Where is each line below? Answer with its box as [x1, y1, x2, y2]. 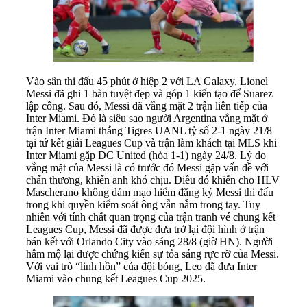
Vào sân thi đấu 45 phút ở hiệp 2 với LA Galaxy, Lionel [26, 75, 268, 88]
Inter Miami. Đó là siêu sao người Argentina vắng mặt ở [26, 112, 267, 125]
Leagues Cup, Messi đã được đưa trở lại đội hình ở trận [26, 223, 265, 236]
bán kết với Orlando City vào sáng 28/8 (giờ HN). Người [26, 236, 273, 248]
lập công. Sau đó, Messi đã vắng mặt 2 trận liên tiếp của [26, 100, 267, 112]
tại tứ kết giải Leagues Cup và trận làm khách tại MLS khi [26, 137, 277, 149]
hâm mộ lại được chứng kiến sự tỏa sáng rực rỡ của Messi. [26, 248, 279, 260]
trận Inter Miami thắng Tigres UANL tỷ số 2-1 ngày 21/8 [26, 125, 272, 137]
